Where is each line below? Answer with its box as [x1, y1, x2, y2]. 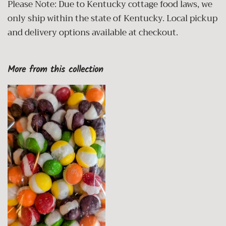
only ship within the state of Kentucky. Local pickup [8, 11, 217, 26]
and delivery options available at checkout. [8, 25, 178, 40]
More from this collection [8, 63, 103, 78]
